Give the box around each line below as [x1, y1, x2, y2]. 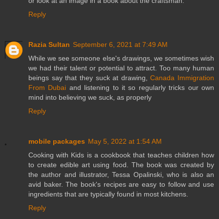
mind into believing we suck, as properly [28, 93, 152, 101]
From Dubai [28, 83, 66, 91]
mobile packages [28, 137, 85, 145]
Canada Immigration [150, 73, 214, 82]
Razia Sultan [28, 40, 70, 48]
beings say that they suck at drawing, [28, 73, 151, 82]
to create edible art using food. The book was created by [28, 160, 214, 169]
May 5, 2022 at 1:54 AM [88, 137, 162, 145]
